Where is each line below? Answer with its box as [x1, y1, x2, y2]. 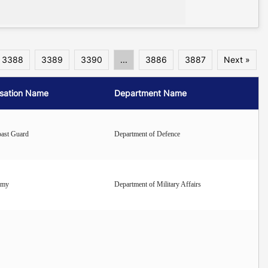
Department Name [114, 87, 187, 98]
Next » [224, 54, 250, 65]
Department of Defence [114, 129, 180, 138]
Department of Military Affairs [114, 179, 201, 188]
